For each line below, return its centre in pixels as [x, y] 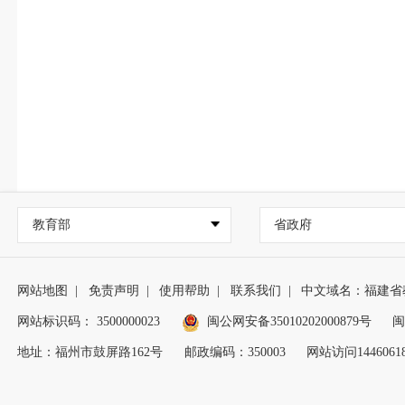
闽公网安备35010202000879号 [289, 321]
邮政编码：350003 [235, 352]
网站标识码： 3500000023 [89, 321]
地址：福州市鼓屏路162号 [90, 352]
